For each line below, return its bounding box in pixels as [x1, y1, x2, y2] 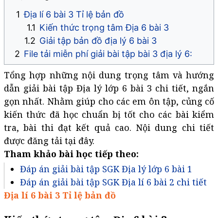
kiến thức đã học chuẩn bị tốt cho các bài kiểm [4, 109, 214, 120]
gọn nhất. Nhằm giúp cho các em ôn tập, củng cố [4, 95, 214, 107]
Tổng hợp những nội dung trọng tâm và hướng [4, 69, 214, 81]
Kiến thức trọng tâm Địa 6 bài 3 [39, 22, 169, 33]
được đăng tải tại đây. [4, 135, 94, 146]
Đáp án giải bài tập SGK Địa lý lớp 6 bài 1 [20, 163, 192, 175]
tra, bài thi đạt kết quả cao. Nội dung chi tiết [4, 122, 214, 133]
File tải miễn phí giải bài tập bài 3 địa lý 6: [24, 49, 192, 59]
